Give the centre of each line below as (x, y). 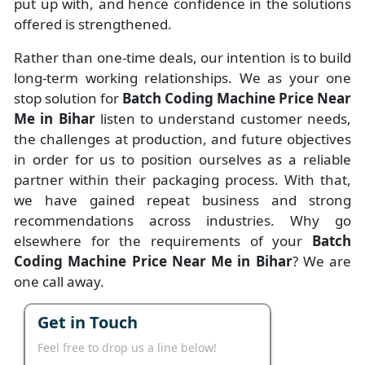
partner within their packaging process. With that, (182, 180)
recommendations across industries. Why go (182, 221)
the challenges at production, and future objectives (182, 139)
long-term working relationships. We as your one (182, 78)
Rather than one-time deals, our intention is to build (182, 58)
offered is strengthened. (93, 24)
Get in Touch (88, 323)
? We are (321, 262)
